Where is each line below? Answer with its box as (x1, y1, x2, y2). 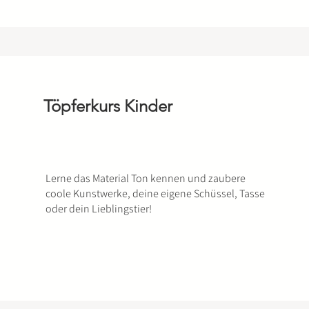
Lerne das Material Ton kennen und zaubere (45, 171, 246, 186)
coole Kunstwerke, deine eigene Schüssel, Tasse (45, 186, 265, 201)
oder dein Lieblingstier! (45, 201, 152, 216)
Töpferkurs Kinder (43, 96, 172, 116)
